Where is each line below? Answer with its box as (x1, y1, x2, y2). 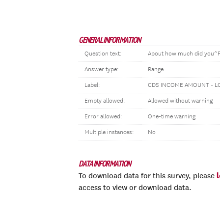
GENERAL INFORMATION (79, 34, 140, 45)
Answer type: (84, 66, 118, 73)
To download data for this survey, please (79, 171, 217, 180)
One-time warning (148, 113, 195, 120)
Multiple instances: (84, 129, 134, 136)
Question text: (84, 50, 121, 57)
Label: (84, 82, 100, 89)
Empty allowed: (84, 97, 125, 105)
